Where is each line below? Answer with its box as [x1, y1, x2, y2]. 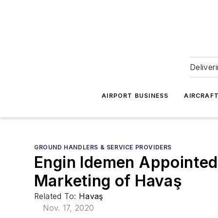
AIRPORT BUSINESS [102, 92, 169, 99]
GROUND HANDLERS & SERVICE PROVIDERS [34, 144, 172, 151]
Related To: [34, 191, 79, 201]
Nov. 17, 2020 [43, 203, 94, 213]
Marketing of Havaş [34, 171, 182, 190]
